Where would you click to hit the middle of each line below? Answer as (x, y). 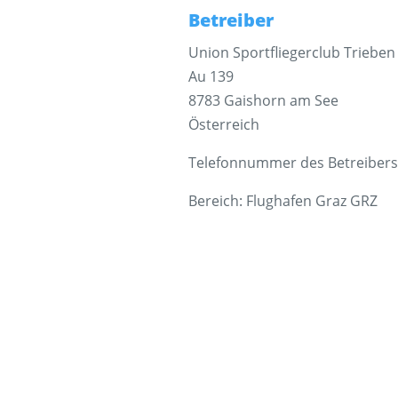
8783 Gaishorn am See (263, 100)
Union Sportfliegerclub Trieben (291, 52)
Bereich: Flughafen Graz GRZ (283, 200)
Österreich (223, 124)
